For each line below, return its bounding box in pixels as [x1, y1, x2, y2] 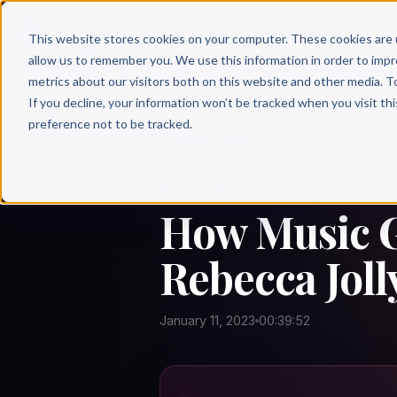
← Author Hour [160, 132, 248, 146]
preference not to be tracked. [27, 115, 192, 131]
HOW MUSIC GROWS [160, 184, 302, 198]
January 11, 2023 [160, 313, 255, 329]
